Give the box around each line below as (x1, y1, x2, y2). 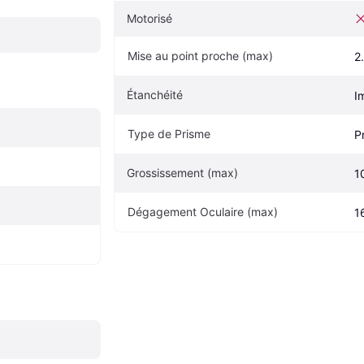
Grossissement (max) (127, 165, 238, 180)
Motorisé (127, 11, 172, 25)
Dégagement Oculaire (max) (128, 204, 278, 219)
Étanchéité (127, 87, 183, 102)
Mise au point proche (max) (128, 48, 273, 63)
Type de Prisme (128, 126, 210, 141)
